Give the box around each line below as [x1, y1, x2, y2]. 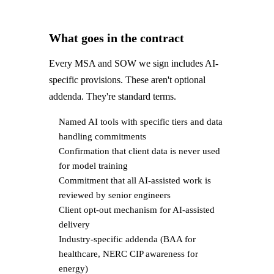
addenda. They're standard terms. [49, 91, 176, 102]
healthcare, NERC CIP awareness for [59, 249, 198, 259]
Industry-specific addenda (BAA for [59, 234, 196, 245]
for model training [59, 161, 128, 171]
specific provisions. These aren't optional [49, 75, 206, 86]
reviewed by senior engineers [59, 190, 171, 201]
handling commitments [59, 131, 146, 142]
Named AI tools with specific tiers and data [59, 117, 223, 127]
